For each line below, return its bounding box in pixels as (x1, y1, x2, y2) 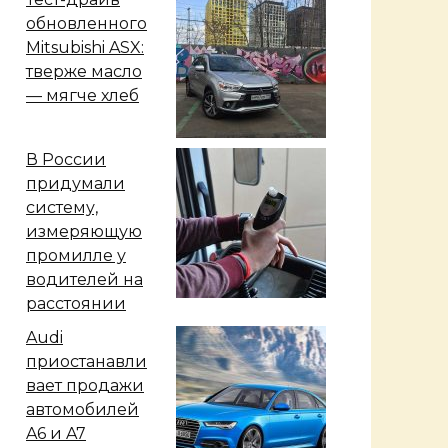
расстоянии (26, 293, 126, 313)
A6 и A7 (26, 423, 86, 443)
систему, (26, 197, 98, 217)
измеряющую (26, 221, 142, 241)
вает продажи (26, 375, 144, 395)
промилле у (26, 245, 126, 265)
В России (26, 149, 106, 169)
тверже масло (26, 61, 142, 81)
